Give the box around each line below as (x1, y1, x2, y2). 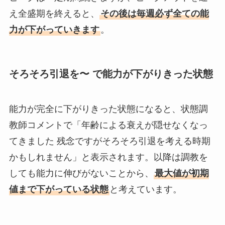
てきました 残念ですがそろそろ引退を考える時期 (9, 136, 210, 146)
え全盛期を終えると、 (9, 8, 99, 19)
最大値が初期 (154, 168, 209, 178)
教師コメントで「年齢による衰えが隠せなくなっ (9, 120, 208, 130)
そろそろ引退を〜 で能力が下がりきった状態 (9, 68, 213, 80)
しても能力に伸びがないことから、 (9, 168, 154, 178)
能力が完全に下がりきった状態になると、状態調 (9, 103, 208, 114)
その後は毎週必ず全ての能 (100, 8, 209, 19)
